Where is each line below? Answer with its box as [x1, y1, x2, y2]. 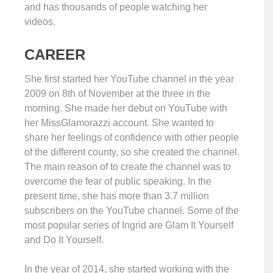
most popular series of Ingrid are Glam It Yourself [24, 220, 233, 230]
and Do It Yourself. [24, 235, 104, 245]
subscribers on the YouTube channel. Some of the [24, 205, 239, 216]
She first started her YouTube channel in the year [24, 74, 234, 84]
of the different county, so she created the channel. [24, 147, 239, 157]
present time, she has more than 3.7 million [24, 191, 209, 201]
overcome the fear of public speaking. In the [24, 176, 211, 186]
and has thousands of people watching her [24, 2, 207, 12]
